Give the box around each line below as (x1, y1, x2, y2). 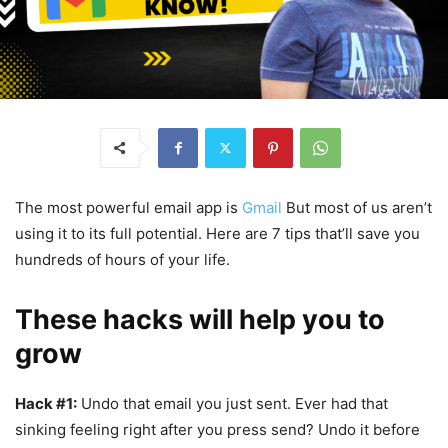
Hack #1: (15, 393, 77, 413)
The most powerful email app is (15, 197, 242, 217)
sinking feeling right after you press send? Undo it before (15, 419, 420, 439)
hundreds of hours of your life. (15, 249, 230, 269)
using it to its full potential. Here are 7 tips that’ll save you (15, 223, 420, 243)
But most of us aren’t (286, 197, 432, 217)
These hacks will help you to (15, 302, 385, 336)
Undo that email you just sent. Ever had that (77, 393, 388, 413)
